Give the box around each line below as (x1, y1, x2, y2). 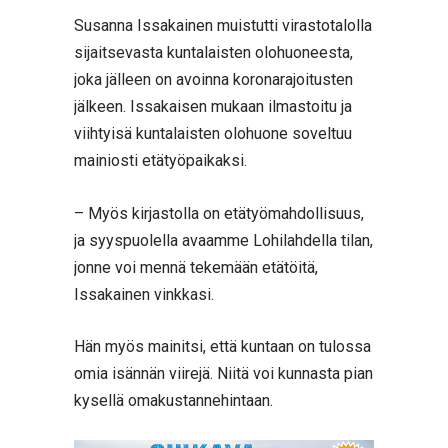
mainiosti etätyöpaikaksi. (74, 150, 247, 170)
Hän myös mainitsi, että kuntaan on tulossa (74, 337, 371, 357)
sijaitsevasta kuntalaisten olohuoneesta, (74, 42, 353, 62)
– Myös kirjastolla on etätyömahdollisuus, (74, 203, 364, 223)
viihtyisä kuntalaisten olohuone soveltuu (74, 123, 352, 143)
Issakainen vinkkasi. (74, 284, 214, 304)
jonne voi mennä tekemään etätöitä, (74, 257, 318, 277)
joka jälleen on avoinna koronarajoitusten (74, 69, 353, 89)
